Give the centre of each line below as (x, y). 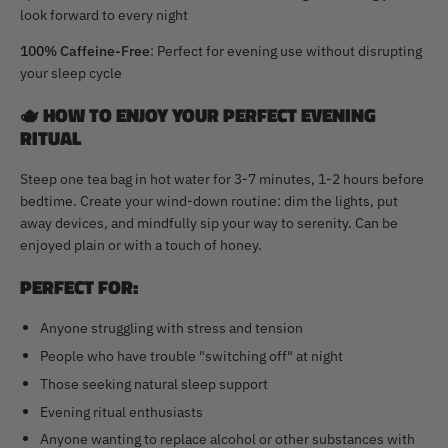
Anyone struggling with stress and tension (171, 328)
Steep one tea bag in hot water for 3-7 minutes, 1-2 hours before (222, 179)
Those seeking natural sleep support (154, 383)
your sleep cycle (71, 73)
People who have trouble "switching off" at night (191, 356)
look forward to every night (104, 14)
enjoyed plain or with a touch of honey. (141, 245)
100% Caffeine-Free (85, 51)
